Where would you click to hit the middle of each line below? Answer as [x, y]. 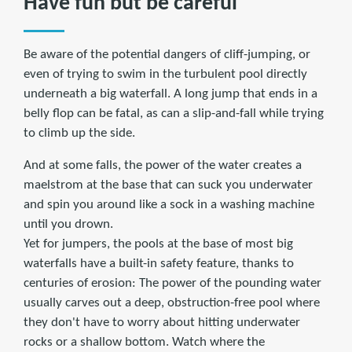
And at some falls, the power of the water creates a [163, 166]
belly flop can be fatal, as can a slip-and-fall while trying [174, 114]
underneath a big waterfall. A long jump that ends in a [170, 94]
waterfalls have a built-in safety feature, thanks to [159, 264]
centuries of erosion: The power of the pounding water [172, 284]
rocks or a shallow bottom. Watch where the [144, 343]
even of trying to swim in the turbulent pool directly [165, 75]
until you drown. [68, 225]
